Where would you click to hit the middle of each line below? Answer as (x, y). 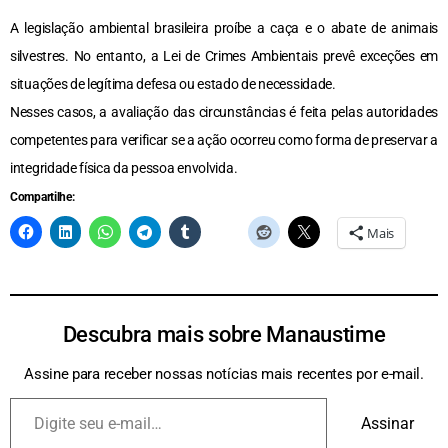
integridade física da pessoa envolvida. (124, 168)
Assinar (387, 424)
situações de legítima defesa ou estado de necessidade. (173, 84)
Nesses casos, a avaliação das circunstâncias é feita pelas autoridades (224, 112)
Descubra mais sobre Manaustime (224, 335)
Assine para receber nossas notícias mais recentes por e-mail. (224, 374)
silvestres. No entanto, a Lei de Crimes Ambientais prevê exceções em (224, 56)
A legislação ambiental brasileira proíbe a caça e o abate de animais (224, 28)
